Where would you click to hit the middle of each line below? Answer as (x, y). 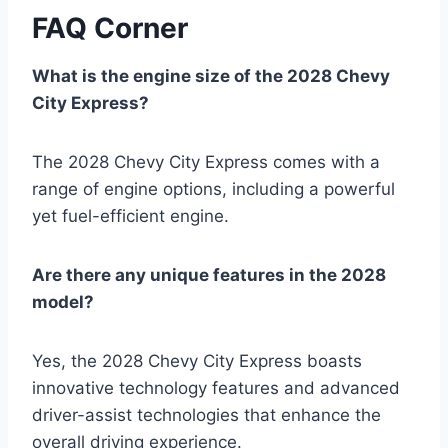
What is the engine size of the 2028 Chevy (211, 75)
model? (63, 301)
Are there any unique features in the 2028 (209, 274)
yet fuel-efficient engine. (130, 215)
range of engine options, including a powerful (213, 188)
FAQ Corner (110, 27)
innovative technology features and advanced (216, 387)
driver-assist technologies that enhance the (206, 414)
